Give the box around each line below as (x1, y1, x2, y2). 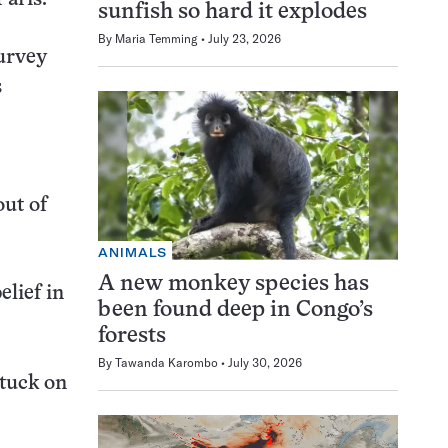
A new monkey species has (98, 273, 369, 295)
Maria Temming (115, 30, 198, 46)
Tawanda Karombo (115, 354, 218, 370)
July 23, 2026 (208, 30, 281, 46)
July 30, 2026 (228, 354, 302, 370)
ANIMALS (98, 244, 168, 260)
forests (98, 325, 166, 347)
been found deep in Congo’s (98, 299, 373, 321)
